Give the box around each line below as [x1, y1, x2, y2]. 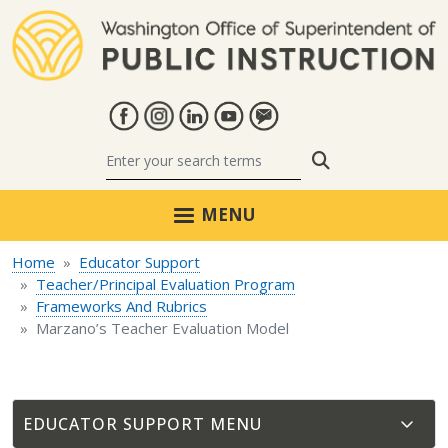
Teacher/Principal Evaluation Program [36, 274, 295, 295]
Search [329, 147, 387, 172]
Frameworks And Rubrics [36, 296, 207, 317]
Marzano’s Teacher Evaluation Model [36, 318, 289, 339]
